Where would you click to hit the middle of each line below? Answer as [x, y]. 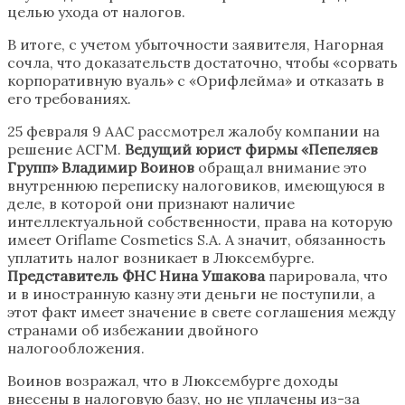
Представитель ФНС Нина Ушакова [136, 275]
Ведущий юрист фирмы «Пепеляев [251, 149]
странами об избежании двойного [133, 330]
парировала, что [326, 275]
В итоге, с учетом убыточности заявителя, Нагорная [196, 44]
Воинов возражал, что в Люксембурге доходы [173, 380]
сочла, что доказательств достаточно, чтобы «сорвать [202, 62]
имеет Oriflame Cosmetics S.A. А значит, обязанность [197, 239]
